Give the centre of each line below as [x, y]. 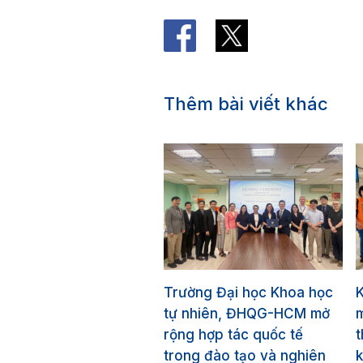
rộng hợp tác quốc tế [233, 335]
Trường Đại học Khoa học [248, 293]
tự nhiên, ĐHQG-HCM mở [247, 314]
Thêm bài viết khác [246, 104]
